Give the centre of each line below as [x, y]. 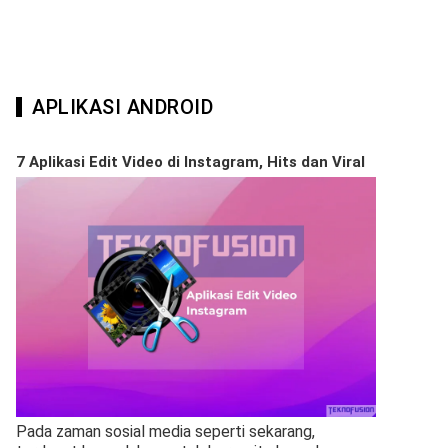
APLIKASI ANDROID [122, 107]
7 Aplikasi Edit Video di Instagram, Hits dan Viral [190, 162]
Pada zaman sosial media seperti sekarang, [165, 431]
